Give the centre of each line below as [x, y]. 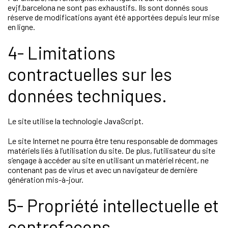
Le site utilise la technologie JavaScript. [76, 121]
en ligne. [21, 27]
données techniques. [87, 95]
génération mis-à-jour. [46, 179]
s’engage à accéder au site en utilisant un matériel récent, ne [108, 160]
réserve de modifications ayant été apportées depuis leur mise [113, 17]
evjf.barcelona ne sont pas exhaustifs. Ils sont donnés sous [108, 7]
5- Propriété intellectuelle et [113, 205]
